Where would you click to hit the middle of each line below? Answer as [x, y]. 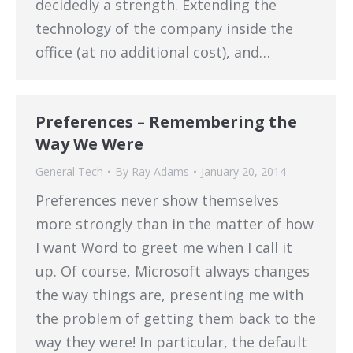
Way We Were [89, 144]
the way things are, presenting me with [169, 295]
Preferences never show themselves [157, 200]
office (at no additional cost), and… [153, 52]
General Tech [69, 171]
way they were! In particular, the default [171, 342]
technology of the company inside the [164, 28]
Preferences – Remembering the [166, 122]
